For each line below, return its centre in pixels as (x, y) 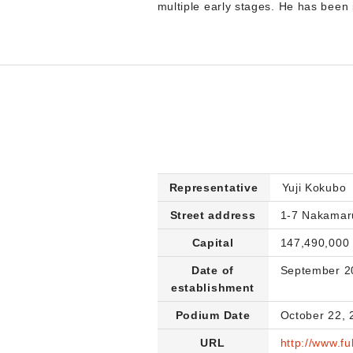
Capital (213, 242)
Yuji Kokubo (314, 187)
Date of (213, 270)
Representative (214, 187)
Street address (213, 215)
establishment (213, 287)
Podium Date (213, 315)
